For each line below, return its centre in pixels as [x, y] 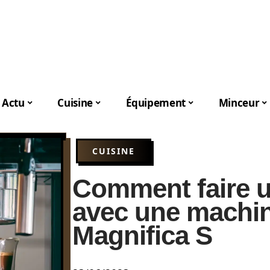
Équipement [156, 102]
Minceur [239, 102]
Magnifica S [142, 235]
